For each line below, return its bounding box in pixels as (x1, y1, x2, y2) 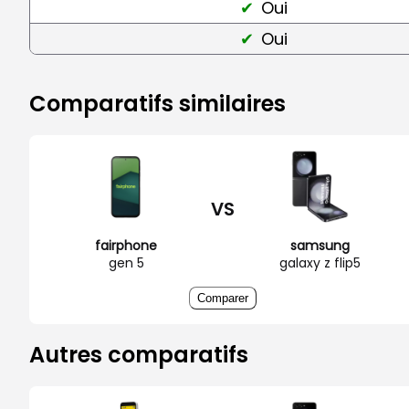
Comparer (197, 290, 248, 305)
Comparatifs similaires (29, 88, 286, 119)
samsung (289, 236, 350, 255)
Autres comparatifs (29, 339, 248, 370)
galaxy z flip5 (278, 253, 361, 272)
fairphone (95, 236, 157, 255)
